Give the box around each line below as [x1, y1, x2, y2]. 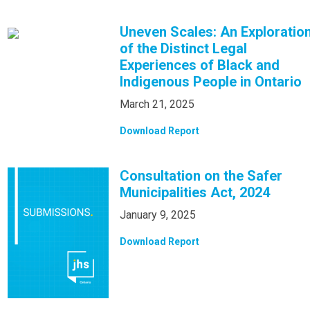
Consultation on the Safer [120, 167, 283, 184]
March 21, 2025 [120, 97, 195, 111]
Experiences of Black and [120, 56, 280, 73]
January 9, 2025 [120, 208, 197, 221]
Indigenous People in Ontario [120, 73, 302, 90]
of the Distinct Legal [120, 39, 248, 57]
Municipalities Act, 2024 [120, 183, 271, 201]
